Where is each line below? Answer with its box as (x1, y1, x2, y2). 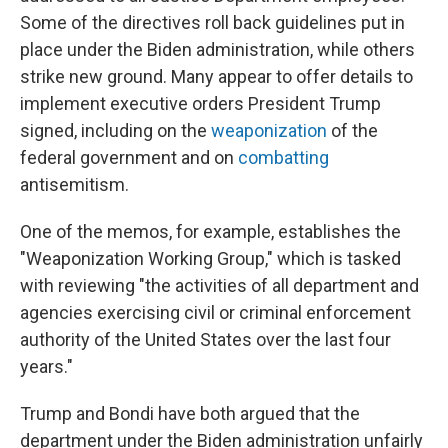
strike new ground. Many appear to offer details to (20, 66, 413, 87)
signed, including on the (20, 120, 211, 141)
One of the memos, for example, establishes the (20, 221, 401, 242)
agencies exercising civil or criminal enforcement (20, 302, 411, 323)
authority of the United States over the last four (20, 329, 391, 350)
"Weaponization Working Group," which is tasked (20, 248, 401, 269)
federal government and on (20, 147, 238, 168)
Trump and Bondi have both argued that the (20, 403, 360, 424)
